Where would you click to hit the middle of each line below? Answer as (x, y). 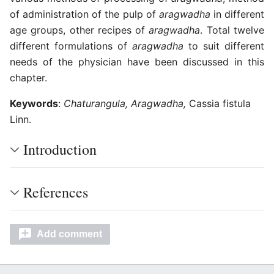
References (56, 192)
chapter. (28, 78)
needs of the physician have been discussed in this (137, 62)
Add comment (70, 234)
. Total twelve (232, 30)
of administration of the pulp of (84, 14)
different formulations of (71, 46)
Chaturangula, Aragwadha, (125, 104)
